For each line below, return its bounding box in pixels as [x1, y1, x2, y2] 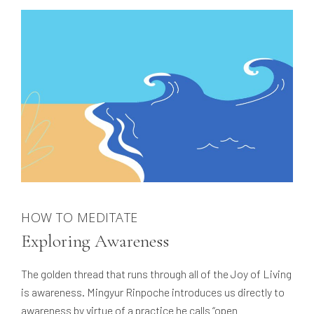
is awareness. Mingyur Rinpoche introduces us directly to [21, 285, 285, 299]
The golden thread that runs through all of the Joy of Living [21, 267, 292, 281]
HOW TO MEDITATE [21, 209, 138, 226]
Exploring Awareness [21, 230, 169, 252]
